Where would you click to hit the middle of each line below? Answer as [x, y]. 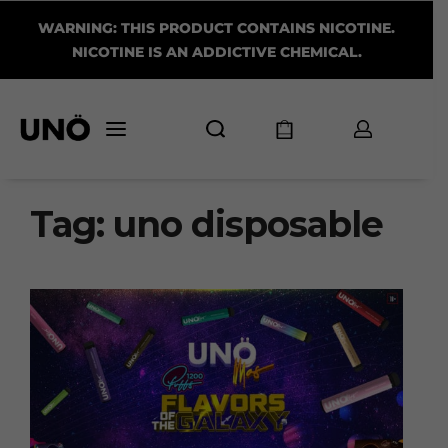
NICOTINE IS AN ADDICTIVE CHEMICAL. [216, 52]
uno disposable [248, 225]
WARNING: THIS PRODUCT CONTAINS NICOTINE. [216, 28]
